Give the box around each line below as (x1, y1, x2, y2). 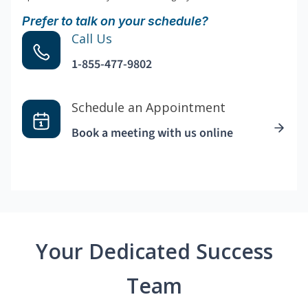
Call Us (71, 30, 112, 47)
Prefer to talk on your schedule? (22, 14, 208, 29)
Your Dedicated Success (35, 237, 273, 266)
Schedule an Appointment (71, 99, 225, 116)
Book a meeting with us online (71, 124, 233, 142)
